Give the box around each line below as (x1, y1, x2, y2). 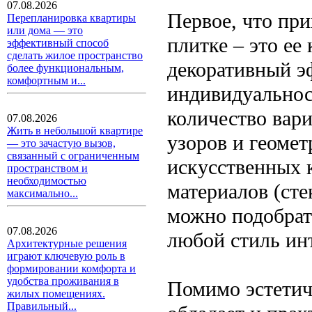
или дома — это (7, 24, 83, 36)
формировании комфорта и (7, 263, 136, 274)
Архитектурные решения (7, 237, 127, 249)
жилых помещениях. (7, 288, 105, 299)
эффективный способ (7, 37, 109, 49)
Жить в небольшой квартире (7, 125, 143, 136)
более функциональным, (7, 62, 124, 74)
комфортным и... (7, 75, 86, 86)
